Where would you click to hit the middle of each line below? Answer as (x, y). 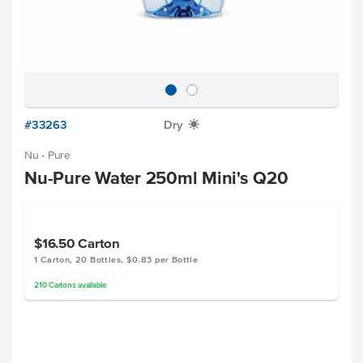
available (91, 285)
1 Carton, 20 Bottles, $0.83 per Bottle (116, 259)
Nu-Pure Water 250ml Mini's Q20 (156, 177)
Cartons (62, 285)
